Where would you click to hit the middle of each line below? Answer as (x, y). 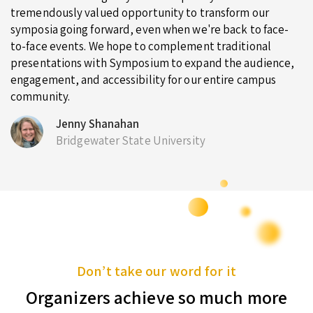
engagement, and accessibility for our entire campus (144, 79)
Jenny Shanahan (98, 123)
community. (40, 96)
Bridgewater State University (131, 140)
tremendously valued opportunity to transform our (140, 12)
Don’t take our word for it (156, 271)
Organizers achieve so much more (156, 297)
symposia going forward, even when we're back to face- (150, 29)
